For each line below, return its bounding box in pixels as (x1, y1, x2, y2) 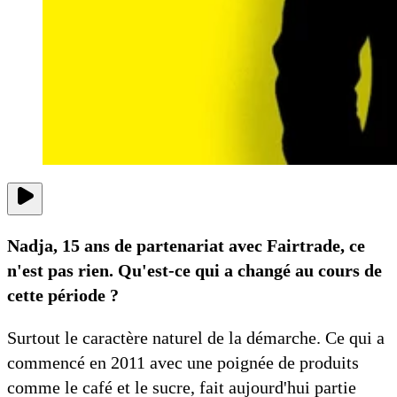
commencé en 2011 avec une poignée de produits (7, 353, 359, 373)
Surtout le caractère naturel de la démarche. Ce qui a (7, 328, 385, 348)
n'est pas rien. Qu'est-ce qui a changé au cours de (7, 261, 382, 281)
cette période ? (7, 285, 119, 306)
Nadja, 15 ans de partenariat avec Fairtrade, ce (7, 236, 365, 256)
